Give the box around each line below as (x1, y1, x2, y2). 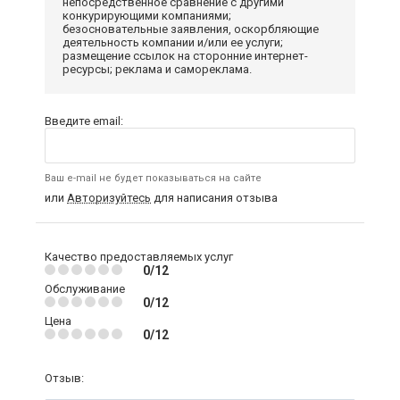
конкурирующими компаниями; (62, 9, 231, 23)
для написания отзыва (151, 191, 278, 205)
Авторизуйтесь (67, 191, 151, 205)
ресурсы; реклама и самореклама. (62, 62, 252, 77)
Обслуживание (45, 282, 125, 296)
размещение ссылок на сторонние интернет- (62, 49, 308, 63)
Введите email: (45, 114, 123, 129)
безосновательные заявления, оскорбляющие (62, 22, 319, 37)
